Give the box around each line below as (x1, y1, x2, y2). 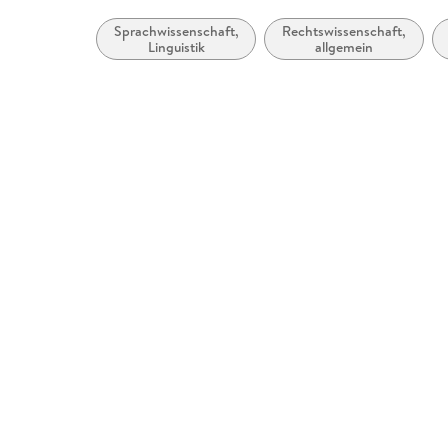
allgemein (315, 37, 374, 58)
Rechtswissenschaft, (282, 21, 407, 42)
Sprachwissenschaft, (113, 21, 239, 42)
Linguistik (147, 37, 205, 58)
